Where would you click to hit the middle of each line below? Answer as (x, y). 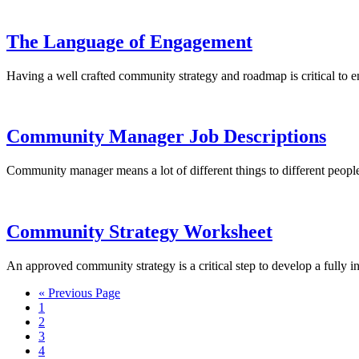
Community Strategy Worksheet (139, 232)
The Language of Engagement (129, 41)
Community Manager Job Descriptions (166, 137)
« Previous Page (79, 293)
